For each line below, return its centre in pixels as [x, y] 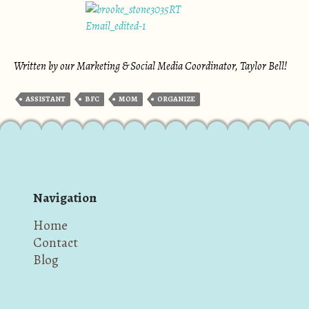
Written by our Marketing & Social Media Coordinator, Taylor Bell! [150, 66]
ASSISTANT [46, 99]
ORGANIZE [176, 99]
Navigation [65, 198]
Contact [56, 242]
